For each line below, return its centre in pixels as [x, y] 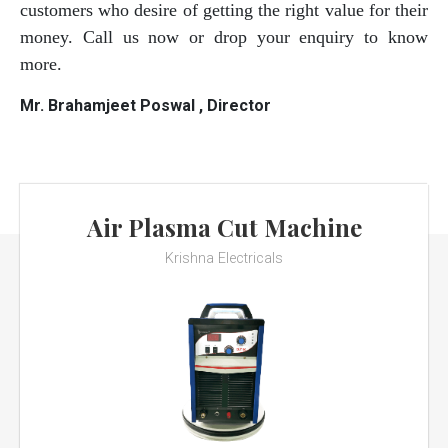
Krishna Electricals [224, 259]
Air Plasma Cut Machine [224, 227]
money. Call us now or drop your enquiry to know [224, 37]
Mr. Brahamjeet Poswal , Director [145, 106]
